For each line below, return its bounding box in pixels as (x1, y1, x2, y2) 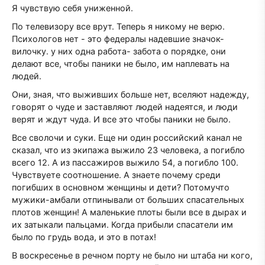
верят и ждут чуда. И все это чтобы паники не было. (12, 114, 231, 124)
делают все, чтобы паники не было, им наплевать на (12, 58, 230, 69)
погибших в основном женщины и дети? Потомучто (12, 182, 230, 192)
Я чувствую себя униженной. (12, 2, 133, 13)
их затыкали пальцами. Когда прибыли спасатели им (12, 219, 233, 230)
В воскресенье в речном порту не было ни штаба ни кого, (12, 250, 253, 261)
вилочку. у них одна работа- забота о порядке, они (12, 46, 226, 56)
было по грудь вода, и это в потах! (12, 231, 156, 242)
